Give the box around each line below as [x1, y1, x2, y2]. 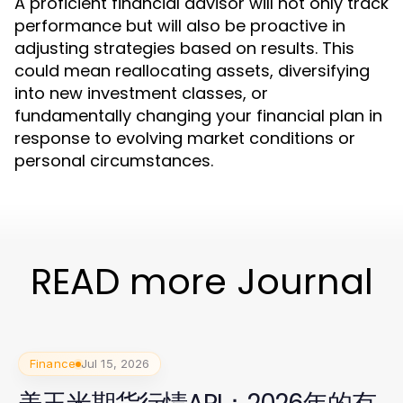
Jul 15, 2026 [80, 356, 150, 371]
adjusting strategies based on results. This [14, 37, 354, 59]
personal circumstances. [14, 149, 213, 172]
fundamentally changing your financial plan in [14, 104, 382, 127]
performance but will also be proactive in [14, 14, 345, 37]
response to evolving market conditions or [14, 127, 355, 149]
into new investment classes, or [14, 82, 268, 104]
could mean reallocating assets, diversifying [14, 59, 370, 82]
